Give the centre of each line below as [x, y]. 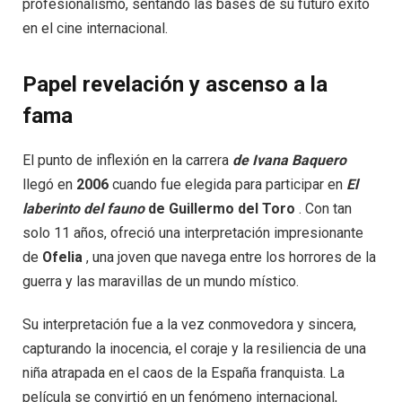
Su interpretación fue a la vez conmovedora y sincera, [189, 324]
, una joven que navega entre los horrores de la [229, 257]
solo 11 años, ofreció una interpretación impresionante [193, 232]
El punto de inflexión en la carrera [127, 160]
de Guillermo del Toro [220, 208]
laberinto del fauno [83, 208]
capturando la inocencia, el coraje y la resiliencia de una [194, 348]
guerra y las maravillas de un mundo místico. [161, 281]
